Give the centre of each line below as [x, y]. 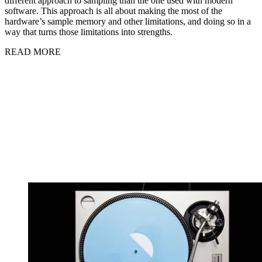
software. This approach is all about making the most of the [113, 11]
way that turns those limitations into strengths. [90, 32]
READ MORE [33, 52]
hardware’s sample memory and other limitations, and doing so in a [128, 22]
